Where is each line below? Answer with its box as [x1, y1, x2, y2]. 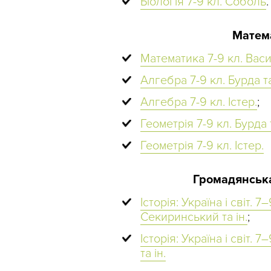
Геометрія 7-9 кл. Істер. [140, 138, 264, 153]
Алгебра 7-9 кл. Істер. [140, 94, 257, 109]
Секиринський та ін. [140, 209, 247, 224]
